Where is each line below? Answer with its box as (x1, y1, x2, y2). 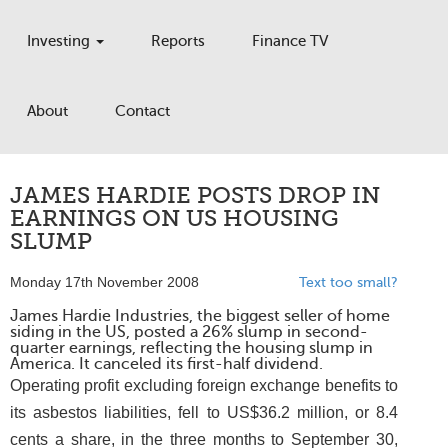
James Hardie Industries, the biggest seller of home (10, 307, 390, 325)
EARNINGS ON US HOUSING (10, 205, 339, 232)
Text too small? (299, 275, 398, 290)
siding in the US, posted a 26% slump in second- (10, 323, 368, 341)
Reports (151, 33, 205, 49)
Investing (27, 33, 94, 49)
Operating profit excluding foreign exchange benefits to (10, 377, 398, 394)
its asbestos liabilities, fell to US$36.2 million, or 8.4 (10, 404, 398, 421)
